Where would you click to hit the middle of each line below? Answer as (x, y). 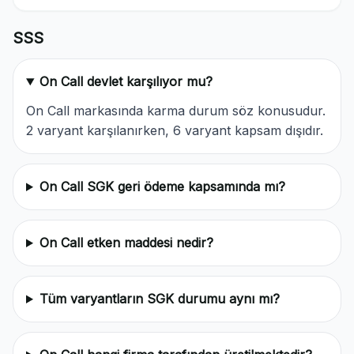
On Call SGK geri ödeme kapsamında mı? (162, 186)
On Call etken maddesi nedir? (126, 243)
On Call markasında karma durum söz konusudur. (176, 111)
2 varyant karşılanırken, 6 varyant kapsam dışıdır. (175, 130)
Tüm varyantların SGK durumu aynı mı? (159, 299)
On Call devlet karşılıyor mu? (126, 81)
